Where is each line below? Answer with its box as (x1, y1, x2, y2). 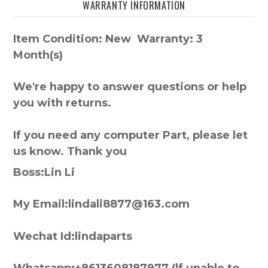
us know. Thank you (13, 144, 127, 158)
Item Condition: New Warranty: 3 (13, 32, 203, 45)
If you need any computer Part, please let (13, 128, 248, 142)
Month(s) (13, 48, 63, 62)
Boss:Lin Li (13, 166, 75, 179)
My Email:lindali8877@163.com (13, 197, 190, 211)
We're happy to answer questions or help (13, 80, 246, 94)
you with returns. (13, 96, 111, 110)
